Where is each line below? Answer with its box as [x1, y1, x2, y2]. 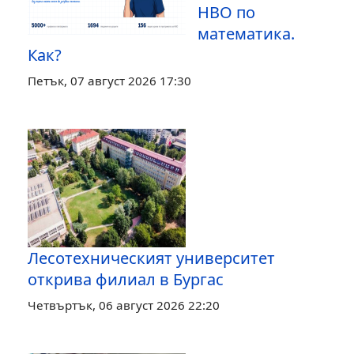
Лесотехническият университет [28, 247, 275, 269]
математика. [198, 22, 295, 44]
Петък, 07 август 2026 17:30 [28, 72, 191, 88]
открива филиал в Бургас [28, 268, 224, 290]
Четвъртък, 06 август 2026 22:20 [28, 296, 220, 313]
